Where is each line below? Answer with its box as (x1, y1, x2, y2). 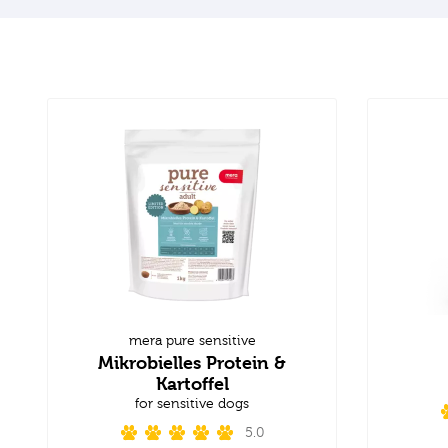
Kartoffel (155, 372, 229, 394)
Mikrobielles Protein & (98, 351, 286, 373)
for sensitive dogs (135, 395, 249, 412)
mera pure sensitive (128, 332, 256, 349)
